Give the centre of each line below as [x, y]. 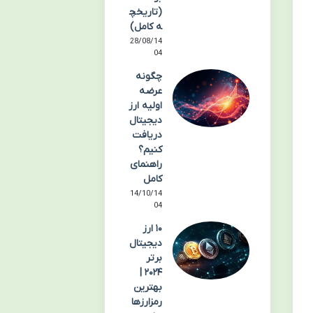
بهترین [148, 287]
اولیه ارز [146, 106]
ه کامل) [146, 27]
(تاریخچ [146, 12]
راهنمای [146, 165]
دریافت [147, 135]
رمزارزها [147, 302]
